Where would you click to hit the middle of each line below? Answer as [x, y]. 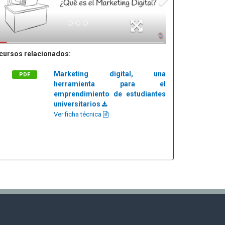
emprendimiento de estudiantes [110, 94]
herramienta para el [110, 84]
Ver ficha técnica [79, 114]
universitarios [78, 104]
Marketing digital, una [110, 74]
